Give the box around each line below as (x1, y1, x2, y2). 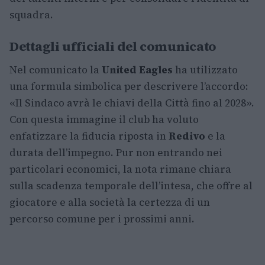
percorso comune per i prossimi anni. (9, 212, 195, 226)
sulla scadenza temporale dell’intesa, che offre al (9, 179, 253, 193)
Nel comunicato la (9, 63, 102, 77)
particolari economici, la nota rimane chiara (9, 162, 231, 176)
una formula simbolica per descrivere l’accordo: (9, 79, 248, 93)
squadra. (9, 8, 53, 22)
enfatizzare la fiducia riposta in (9, 129, 169, 143)
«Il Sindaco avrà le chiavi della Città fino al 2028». (9, 96, 254, 110)
